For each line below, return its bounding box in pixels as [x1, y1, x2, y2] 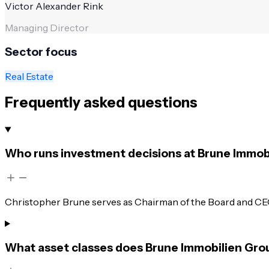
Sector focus [5, 44, 77, 59]
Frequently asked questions [5, 94, 198, 112]
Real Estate [5, 70, 53, 82]
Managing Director [5, 22, 89, 34]
